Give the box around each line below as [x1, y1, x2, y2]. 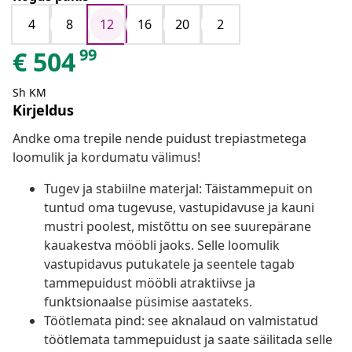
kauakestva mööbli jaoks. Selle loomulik [44, 236, 280, 255]
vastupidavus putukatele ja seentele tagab [44, 255, 295, 273]
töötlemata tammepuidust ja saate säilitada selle [44, 331, 332, 349]
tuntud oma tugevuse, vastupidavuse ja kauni [44, 199, 314, 217]
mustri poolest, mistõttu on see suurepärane [44, 218, 311, 236]
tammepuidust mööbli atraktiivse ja [44, 274, 255, 292]
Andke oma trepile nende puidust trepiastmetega [13, 130, 306, 148]
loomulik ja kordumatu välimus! [13, 148, 200, 167]
